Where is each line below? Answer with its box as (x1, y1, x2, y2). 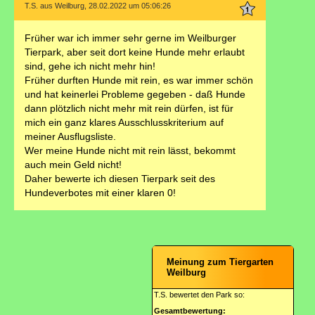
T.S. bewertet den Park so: (154, 290, 245, 299)
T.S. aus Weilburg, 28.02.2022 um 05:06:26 (25, 1, 171, 10)
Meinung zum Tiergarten (167, 257, 274, 267)
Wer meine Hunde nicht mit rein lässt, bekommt (25, 145, 236, 156)
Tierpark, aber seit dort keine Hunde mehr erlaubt (25, 46, 245, 58)
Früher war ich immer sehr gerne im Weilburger (25, 32, 236, 44)
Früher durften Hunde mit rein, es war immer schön (25, 75, 253, 86)
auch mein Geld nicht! (25, 159, 122, 170)
